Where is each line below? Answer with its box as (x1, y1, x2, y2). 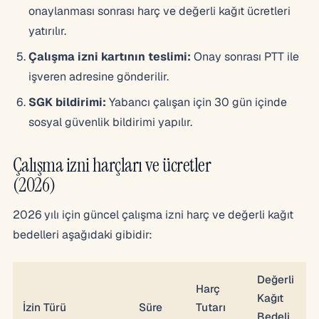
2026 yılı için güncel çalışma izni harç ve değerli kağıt (13, 206, 293, 222)
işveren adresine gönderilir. (28, 68, 169, 84)
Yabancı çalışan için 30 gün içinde (106, 94, 287, 110)
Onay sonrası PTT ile (191, 48, 299, 64)
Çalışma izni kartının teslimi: (28, 48, 191, 64)
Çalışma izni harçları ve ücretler (13, 152, 211, 177)
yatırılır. (28, 23, 66, 38)
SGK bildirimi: (28, 94, 106, 110)
